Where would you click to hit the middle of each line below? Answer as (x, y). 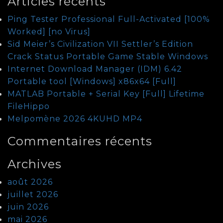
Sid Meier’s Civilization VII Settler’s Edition (100, 44)
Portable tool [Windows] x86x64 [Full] (92, 81)
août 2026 (30, 182)
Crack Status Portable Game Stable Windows (108, 56)
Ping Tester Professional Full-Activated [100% (109, 19)
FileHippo (29, 106)
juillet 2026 (33, 194)
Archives (35, 164)
